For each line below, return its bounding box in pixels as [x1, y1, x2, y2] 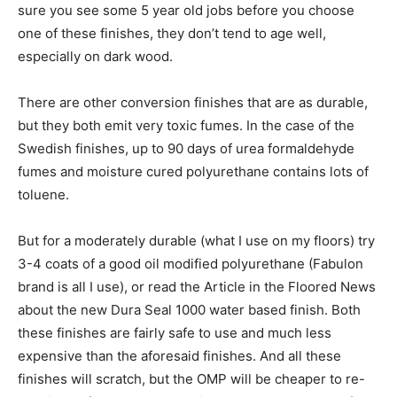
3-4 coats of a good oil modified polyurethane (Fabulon [18, 255, 363, 272]
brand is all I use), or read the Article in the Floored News [18, 278, 376, 295]
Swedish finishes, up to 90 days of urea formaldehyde [18, 140, 354, 157]
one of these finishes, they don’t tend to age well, [18, 25, 326, 42]
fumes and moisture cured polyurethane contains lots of [18, 163, 369, 180]
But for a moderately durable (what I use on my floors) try [18, 232, 375, 249]
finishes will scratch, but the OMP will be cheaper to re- [18, 370, 365, 387]
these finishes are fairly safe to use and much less [18, 324, 331, 341]
